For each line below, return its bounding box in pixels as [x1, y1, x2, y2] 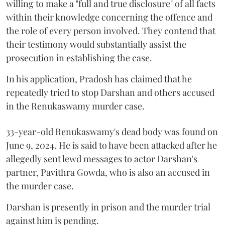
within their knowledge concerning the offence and [6, 11, 212, 23]
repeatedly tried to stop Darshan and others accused [6, 86, 214, 98]
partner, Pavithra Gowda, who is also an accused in [6, 166, 210, 178]
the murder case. [6, 179, 74, 192]
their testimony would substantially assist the [6, 38, 186, 50]
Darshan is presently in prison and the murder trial [6, 200, 210, 213]
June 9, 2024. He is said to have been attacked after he [6, 139, 217, 151]
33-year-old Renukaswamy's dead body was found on [6, 125, 218, 138]
